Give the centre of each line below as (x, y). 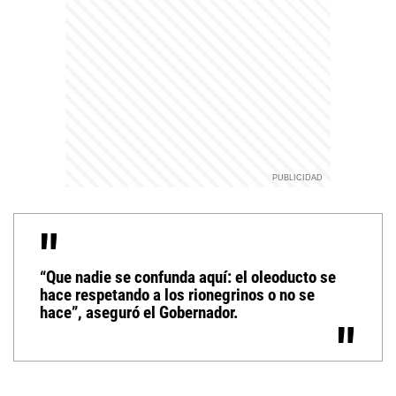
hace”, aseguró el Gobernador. (139, 313)
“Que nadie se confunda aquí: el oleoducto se (187, 278)
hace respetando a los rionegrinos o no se (177, 295)
